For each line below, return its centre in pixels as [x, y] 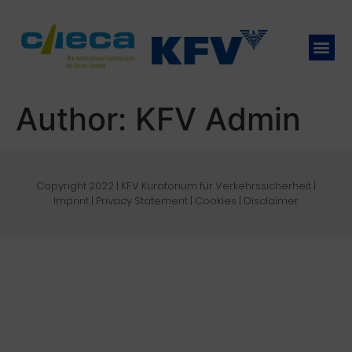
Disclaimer [271, 201]
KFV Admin [218, 119]
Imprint [71, 201]
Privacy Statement [142, 201]
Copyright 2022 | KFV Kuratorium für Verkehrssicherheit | [176, 186]
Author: [75, 119]
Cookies [216, 201]
